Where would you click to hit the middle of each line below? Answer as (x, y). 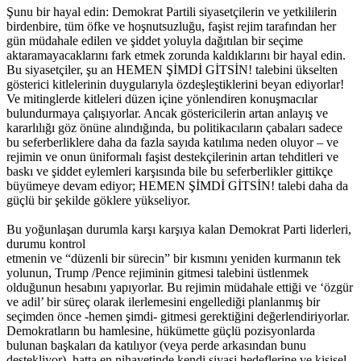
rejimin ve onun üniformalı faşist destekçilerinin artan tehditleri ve (172, 156)
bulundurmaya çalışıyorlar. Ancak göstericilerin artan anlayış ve (167, 113)
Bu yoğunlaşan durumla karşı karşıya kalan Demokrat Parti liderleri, (179, 229)
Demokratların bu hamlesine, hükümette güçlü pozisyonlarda (161, 330)
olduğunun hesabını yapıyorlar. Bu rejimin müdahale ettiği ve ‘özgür (180, 287)
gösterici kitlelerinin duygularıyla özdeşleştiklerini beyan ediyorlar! (175, 84)
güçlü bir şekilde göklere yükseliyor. (98, 200)
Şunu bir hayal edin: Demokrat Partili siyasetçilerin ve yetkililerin (172, 11)
